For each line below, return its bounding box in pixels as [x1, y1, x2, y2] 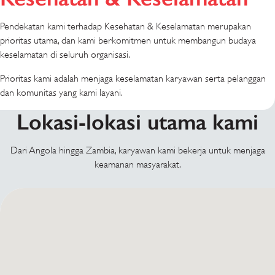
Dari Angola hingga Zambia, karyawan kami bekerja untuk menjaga [10, 145, 265, 157]
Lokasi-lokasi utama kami [17, 109, 258, 136]
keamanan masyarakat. [94, 159, 181, 171]
